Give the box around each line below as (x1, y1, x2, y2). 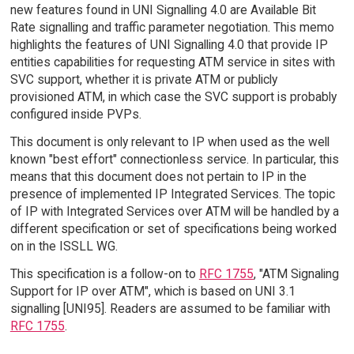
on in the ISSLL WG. (9, 238, 118, 254)
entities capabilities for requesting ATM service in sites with (9, 54, 335, 70)
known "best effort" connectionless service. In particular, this (9, 151, 339, 167)
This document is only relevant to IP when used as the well (9, 134, 330, 149)
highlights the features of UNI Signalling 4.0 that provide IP (9, 36, 328, 52)
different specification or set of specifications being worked (9, 220, 337, 236)
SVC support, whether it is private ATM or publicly (9, 71, 277, 87)
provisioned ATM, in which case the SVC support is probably (9, 88, 337, 104)
